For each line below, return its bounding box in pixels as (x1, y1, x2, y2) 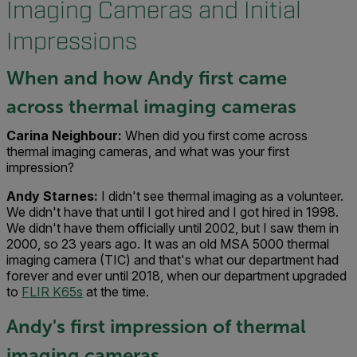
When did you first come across (122, 127, 308, 143)
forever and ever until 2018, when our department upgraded (6, 268, 347, 284)
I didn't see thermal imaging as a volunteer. (98, 188, 343, 204)
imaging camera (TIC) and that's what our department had (6, 252, 339, 268)
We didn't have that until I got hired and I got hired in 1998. (6, 204, 339, 220)
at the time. (83, 284, 149, 300)
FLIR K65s (22, 284, 83, 300)
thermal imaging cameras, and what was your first (6, 143, 289, 159)
